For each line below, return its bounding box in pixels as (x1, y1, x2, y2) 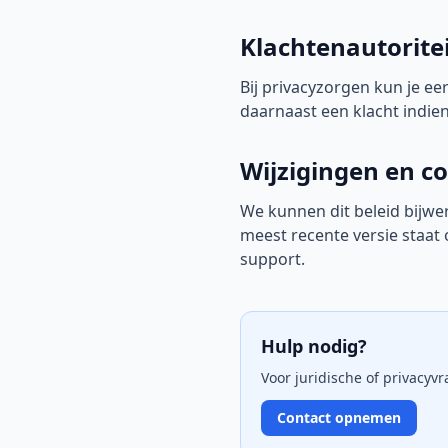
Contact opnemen (277, 408, 401, 427)
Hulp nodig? (261, 334, 367, 358)
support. (240, 248, 305, 270)
